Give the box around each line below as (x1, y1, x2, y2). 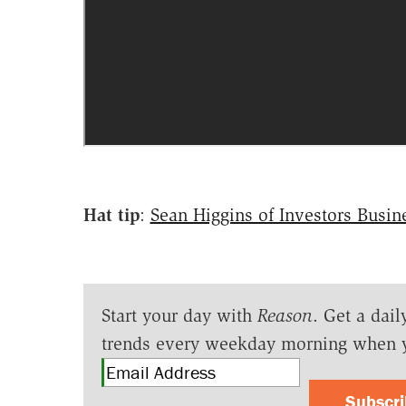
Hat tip (82, 203, 140, 226)
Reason (256, 304, 313, 326)
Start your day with (101, 304, 257, 326)
